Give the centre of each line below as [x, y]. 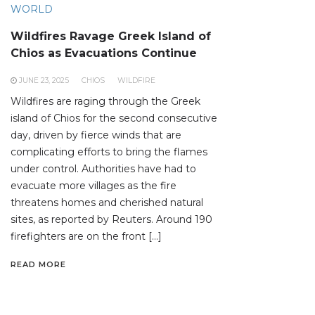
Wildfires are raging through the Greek [105, 102]
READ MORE [38, 265]
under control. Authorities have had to [103, 169]
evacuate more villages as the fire [94, 186]
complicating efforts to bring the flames [109, 152]
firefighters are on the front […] [86, 237]
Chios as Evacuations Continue [104, 53]
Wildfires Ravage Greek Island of [111, 37]
